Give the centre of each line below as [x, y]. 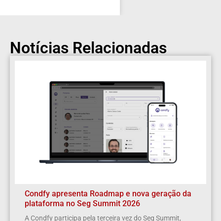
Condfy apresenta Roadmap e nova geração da [108, 194]
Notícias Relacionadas [88, 48]
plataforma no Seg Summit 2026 [82, 204]
